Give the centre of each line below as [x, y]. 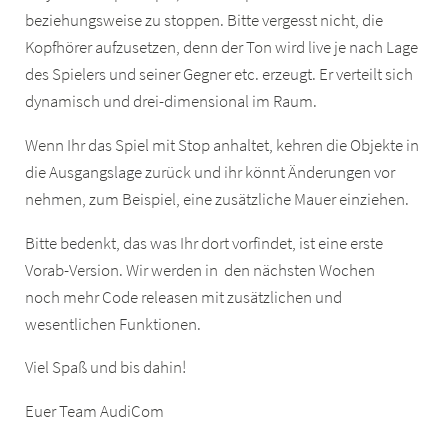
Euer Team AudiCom [95, 412]
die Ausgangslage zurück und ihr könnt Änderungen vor [210, 172]
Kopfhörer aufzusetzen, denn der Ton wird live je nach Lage [222, 48]
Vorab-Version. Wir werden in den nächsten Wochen [200, 270]
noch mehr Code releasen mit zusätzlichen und [184, 297]
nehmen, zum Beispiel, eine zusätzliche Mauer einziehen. [217, 199]
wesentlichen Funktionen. [113, 324]
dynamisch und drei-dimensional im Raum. [171, 102]
